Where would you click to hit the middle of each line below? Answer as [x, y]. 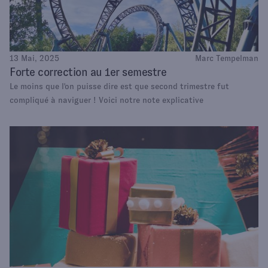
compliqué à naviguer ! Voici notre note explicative [106, 100]
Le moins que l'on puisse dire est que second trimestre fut [119, 86]
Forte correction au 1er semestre [88, 72]
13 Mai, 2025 [34, 58]
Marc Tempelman [227, 58]
